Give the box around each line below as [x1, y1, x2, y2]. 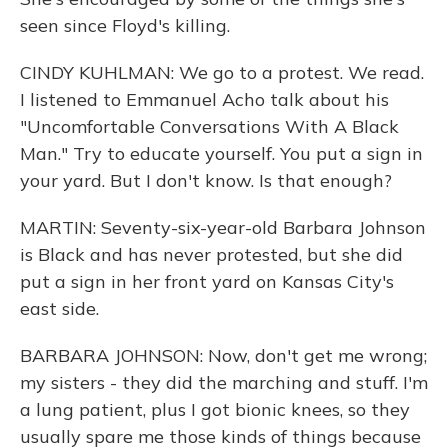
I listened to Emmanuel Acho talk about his [20, 88, 389, 111]
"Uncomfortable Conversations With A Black [20, 115, 399, 138]
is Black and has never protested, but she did [20, 243, 403, 266]
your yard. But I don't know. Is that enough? [20, 169, 392, 192]
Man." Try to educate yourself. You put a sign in [20, 142, 423, 165]
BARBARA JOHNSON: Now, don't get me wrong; [20, 344, 427, 367]
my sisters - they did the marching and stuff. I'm [20, 371, 428, 394]
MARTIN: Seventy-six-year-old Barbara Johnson [20, 216, 426, 239]
